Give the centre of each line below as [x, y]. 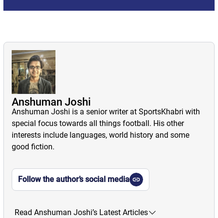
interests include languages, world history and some [100, 135]
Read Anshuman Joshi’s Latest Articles [81, 212]
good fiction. [33, 146]
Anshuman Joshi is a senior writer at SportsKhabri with [106, 111]
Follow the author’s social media [73, 179]
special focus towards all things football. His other [98, 123]
